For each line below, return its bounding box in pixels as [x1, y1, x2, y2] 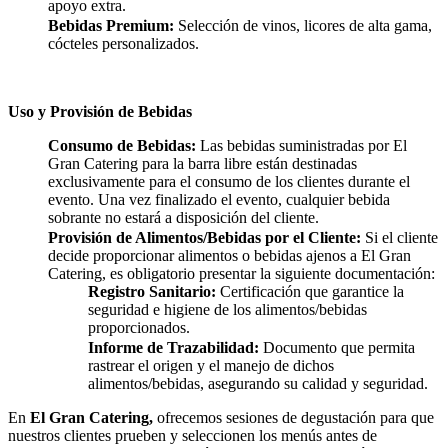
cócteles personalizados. [48, 35, 199, 53]
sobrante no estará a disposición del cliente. [48, 209, 319, 227]
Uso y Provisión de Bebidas [8, 103, 192, 121]
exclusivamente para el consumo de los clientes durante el [48, 173, 410, 191]
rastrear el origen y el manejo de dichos [88, 357, 334, 375]
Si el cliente [361, 229, 438, 247]
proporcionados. [88, 319, 190, 337]
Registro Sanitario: [88, 283, 216, 301]
